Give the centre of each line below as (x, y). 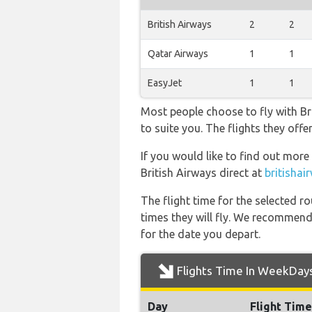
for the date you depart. (201, 234)
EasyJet (165, 83)
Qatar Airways (178, 54)
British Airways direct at (203, 173)
